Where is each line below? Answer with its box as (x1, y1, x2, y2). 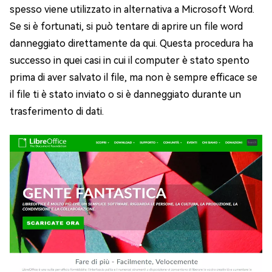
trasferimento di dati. (10, 106, 104, 117)
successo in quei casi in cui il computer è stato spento (10, 55, 250, 66)
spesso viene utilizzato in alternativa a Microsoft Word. (10, 4, 254, 15)
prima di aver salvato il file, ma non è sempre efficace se (10, 72, 257, 83)
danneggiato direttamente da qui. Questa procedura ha (10, 38, 253, 49)
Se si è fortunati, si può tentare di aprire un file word (10, 21, 243, 32)
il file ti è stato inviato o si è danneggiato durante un (10, 89, 241, 100)
